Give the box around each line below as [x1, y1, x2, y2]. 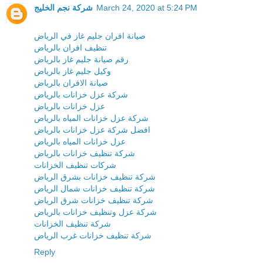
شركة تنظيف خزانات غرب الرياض [34, 230, 151, 240]
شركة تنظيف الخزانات [34, 218, 111, 228]
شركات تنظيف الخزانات [34, 160, 116, 170]
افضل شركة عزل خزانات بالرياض [34, 124, 150, 134]
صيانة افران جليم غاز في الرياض [34, 31, 146, 41]
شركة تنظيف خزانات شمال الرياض [34, 183, 155, 193]
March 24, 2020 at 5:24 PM [96, 2, 197, 12]
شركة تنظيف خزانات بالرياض [34, 148, 135, 158]
